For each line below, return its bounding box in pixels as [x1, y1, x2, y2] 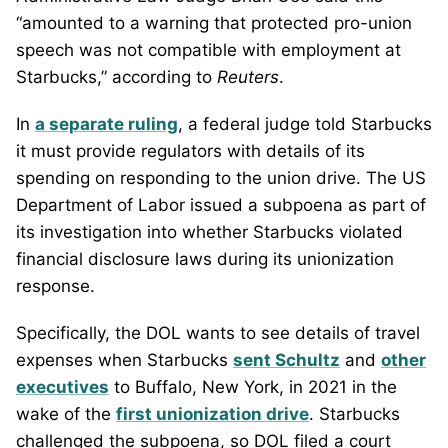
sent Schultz [233, 349, 340, 370]
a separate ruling [35, 113, 178, 134]
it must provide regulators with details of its [16, 140, 365, 161]
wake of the [16, 403, 116, 424]
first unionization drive [116, 403, 309, 424]
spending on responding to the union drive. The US [16, 167, 426, 188]
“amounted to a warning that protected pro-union [16, 12, 412, 33]
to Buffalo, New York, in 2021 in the [109, 376, 397, 397]
